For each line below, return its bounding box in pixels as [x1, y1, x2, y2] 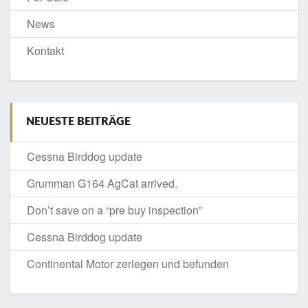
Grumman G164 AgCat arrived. [27, 175, 177, 192]
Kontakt [27, 43, 64, 59]
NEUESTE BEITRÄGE [26, 116, 131, 128]
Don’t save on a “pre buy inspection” [27, 202, 202, 219]
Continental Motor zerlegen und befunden [27, 256, 229, 272]
